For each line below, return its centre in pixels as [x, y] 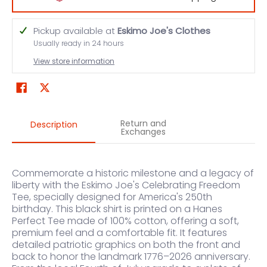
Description [54, 124]
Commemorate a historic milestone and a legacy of [133, 173]
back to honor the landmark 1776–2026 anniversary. [131, 256]
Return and [143, 123]
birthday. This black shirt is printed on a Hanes [117, 209]
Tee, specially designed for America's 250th [112, 197]
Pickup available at [75, 30]
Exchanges [143, 131]
